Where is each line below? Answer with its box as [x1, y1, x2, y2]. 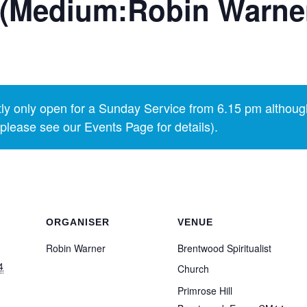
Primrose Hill [177, 284, 232, 297]
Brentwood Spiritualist [177, 241, 271, 255]
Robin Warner [46, 241, 106, 255]
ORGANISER [46, 217, 110, 228]
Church [177, 262, 209, 275]
